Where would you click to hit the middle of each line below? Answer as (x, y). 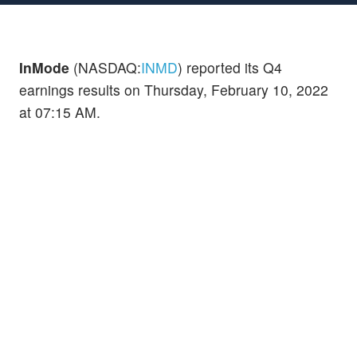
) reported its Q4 (230, 67)
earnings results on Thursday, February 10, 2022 (174, 89)
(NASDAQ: (105, 67)
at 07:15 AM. (60, 112)
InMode (44, 67)
